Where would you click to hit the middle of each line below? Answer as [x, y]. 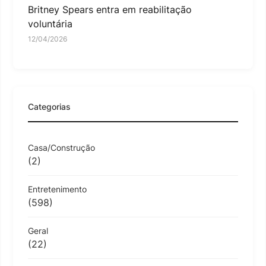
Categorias [49, 106]
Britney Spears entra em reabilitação [110, 9]
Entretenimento [57, 189]
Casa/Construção [61, 147]
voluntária [50, 23]
